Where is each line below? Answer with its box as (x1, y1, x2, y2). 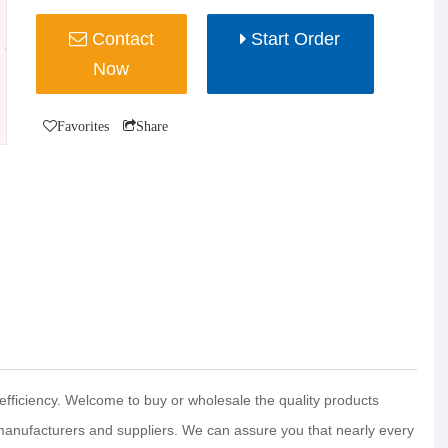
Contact (91, 28, 154, 49)
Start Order (251, 28, 341, 49)
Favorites (57, 118, 109, 133)
